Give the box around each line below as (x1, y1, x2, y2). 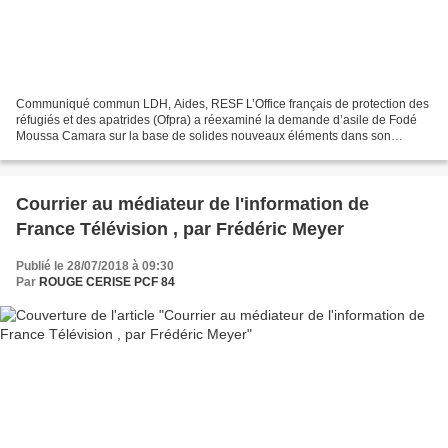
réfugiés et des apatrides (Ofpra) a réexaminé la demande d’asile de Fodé (16, 112, 417, 127)
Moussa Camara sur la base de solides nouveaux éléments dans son (16, 128, 391, 143)
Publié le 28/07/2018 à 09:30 (16, 258, 174, 273)
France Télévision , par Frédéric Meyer (183, 218, 344, 239)
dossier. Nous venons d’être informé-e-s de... (16, 144, 258, 159)
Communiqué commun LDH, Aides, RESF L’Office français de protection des (16, 96, 429, 111)
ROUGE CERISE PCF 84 (39, 274, 175, 289)
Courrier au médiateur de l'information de (16, 193, 369, 214)
